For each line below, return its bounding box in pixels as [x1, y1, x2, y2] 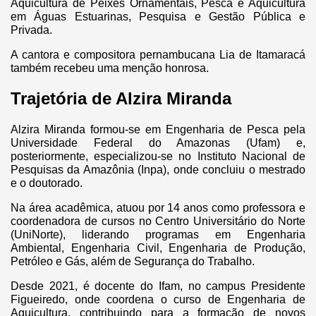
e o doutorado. [11, 177, 83, 190]
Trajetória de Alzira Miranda [11, 89, 231, 109]
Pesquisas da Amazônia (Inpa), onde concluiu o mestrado [11, 164, 305, 176]
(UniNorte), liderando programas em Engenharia [11, 229, 305, 241]
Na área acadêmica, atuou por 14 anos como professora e [11, 202, 305, 214]
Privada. [11, 24, 52, 37]
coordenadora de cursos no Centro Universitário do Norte [11, 215, 305, 228]
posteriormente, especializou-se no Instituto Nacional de [11, 150, 305, 163]
